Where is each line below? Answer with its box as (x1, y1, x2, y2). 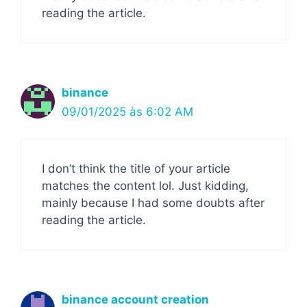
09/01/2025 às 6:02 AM (62, 104, 193, 119)
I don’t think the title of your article (42, 162, 230, 175)
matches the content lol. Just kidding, (42, 179, 249, 193)
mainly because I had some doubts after (42, 196, 265, 210)
